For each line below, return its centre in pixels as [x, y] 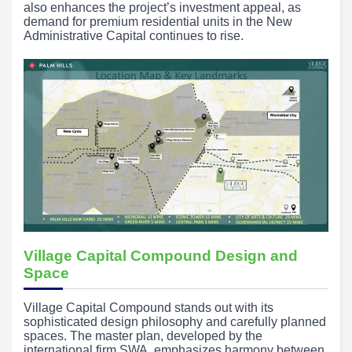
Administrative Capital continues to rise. [134, 35]
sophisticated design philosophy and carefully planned [175, 322]
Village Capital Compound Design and [161, 256]
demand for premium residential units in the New [158, 21]
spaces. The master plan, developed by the [143, 336]
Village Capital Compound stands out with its [148, 308]
